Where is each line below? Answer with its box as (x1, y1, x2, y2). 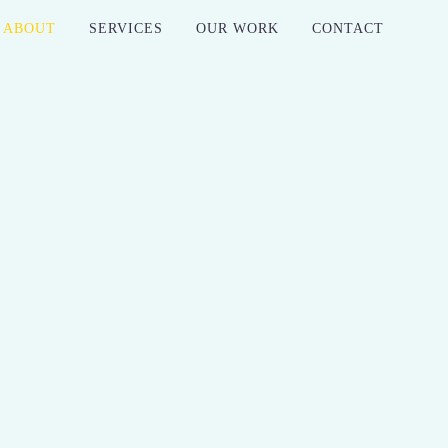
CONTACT (312, 21, 384, 37)
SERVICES (89, 21, 163, 37)
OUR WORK (196, 21, 279, 37)
